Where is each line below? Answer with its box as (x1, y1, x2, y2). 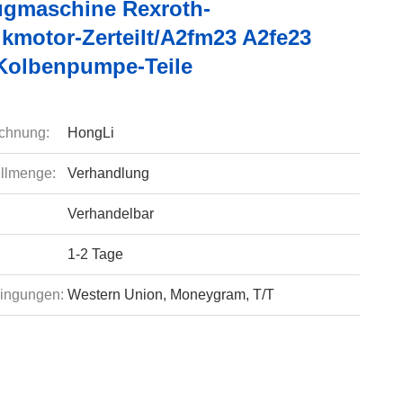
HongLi (67, 125, 114, 140)
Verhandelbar (67, 206, 154, 221)
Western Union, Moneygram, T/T (67, 287, 274, 302)
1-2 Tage (67, 246, 123, 262)
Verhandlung (67, 166, 149, 181)
